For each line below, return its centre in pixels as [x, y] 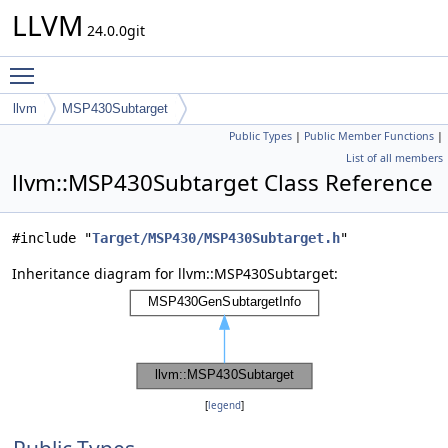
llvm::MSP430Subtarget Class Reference [222, 182]
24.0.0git [114, 30]
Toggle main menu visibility [136, 66]
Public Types [260, 136]
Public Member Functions [369, 136]
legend [224, 405]
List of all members [394, 158]
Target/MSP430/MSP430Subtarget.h [216, 238]
